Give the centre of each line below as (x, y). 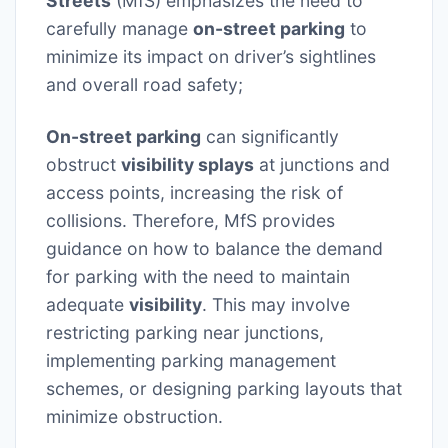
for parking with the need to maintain (198, 277)
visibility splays (187, 165)
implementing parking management (191, 361)
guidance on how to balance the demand (214, 249)
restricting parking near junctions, (185, 333)
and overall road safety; (144, 85)
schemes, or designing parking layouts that (224, 389)
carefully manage (119, 29)
